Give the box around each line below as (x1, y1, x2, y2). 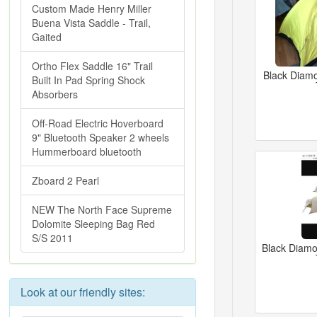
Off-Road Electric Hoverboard (32, 116, 163, 130)
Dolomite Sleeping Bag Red (32, 217, 155, 231)
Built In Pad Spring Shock (32, 73, 145, 87)
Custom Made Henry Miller (32, 1, 151, 16)
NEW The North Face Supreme (32, 202, 172, 217)
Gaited (32, 30, 62, 44)
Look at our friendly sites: (21, 284, 145, 300)
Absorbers (32, 87, 78, 101)
